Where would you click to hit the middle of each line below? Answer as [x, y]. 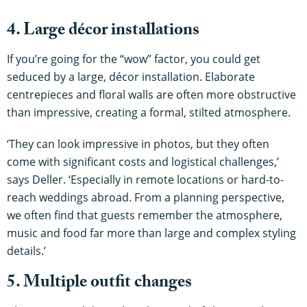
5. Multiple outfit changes [99, 284]
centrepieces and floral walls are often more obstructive [151, 95]
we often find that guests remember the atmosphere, [145, 216]
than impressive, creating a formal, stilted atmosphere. [149, 113]
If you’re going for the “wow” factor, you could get [134, 59]
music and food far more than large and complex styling [151, 233]
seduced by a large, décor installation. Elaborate [131, 77]
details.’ [26, 251]
